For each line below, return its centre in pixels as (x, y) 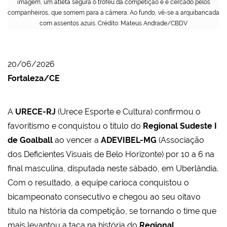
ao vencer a (77, 140)
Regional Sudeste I (180, 126)
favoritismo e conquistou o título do (75, 126)
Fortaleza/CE (34, 79)
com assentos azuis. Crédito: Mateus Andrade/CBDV (113, 24)
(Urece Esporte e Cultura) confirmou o (129, 112)
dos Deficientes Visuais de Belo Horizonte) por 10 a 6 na (111, 155)
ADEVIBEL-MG (129, 140)
